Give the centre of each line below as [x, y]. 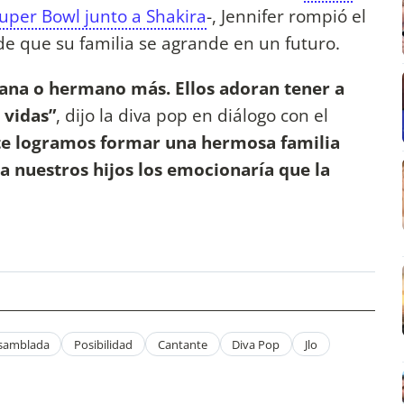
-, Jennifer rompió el [286, 16]
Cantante [182, 344]
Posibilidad [104, 344]
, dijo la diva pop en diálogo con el [192, 115]
